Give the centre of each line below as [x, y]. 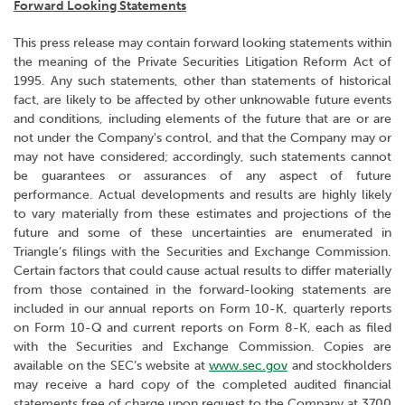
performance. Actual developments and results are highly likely [202, 195]
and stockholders [339, 366]
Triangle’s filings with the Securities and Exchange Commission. [202, 252]
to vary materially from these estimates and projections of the [202, 214]
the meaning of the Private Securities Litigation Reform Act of [202, 62]
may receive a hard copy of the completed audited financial [202, 385]
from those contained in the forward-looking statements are [202, 290]
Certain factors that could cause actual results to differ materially [202, 271]
